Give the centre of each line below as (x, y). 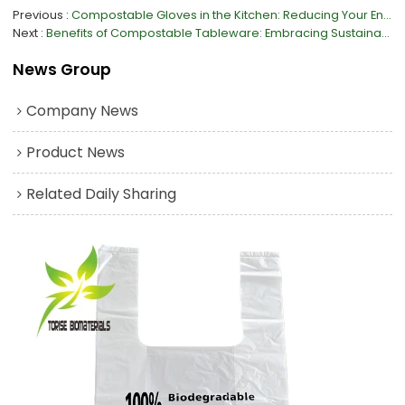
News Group (62, 69)
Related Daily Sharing (102, 193)
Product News (76, 152)
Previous (38, 14)
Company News (83, 110)
